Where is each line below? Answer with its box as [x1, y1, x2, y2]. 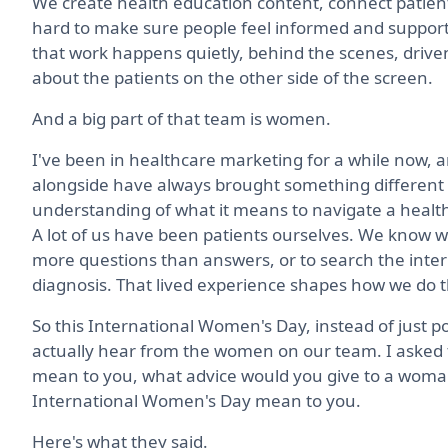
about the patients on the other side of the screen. [32, 65, 433, 89]
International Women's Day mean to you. [32, 388, 361, 412]
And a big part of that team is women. [32, 106, 331, 130]
